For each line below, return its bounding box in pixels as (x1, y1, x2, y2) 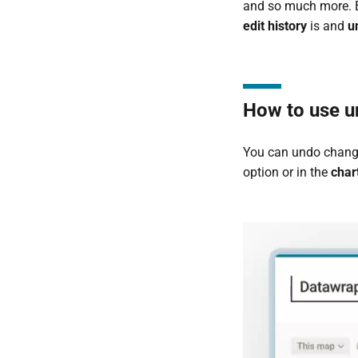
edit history (242, 18, 310, 34)
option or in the (242, 165, 331, 181)
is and (309, 18, 348, 34)
